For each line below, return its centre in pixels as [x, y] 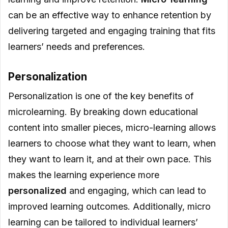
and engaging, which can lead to [138, 191]
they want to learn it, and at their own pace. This [110, 159]
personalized [39, 191]
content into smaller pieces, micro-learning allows [112, 128]
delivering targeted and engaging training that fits [112, 31]
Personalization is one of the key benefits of [101, 96]
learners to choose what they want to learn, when [112, 144]
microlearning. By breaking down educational [103, 112]
